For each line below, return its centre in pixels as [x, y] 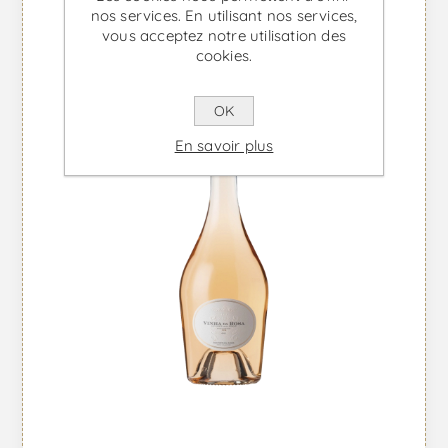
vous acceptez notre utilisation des [224, 35]
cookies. [224, 55]
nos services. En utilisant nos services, [224, 15]
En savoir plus [224, 145]
